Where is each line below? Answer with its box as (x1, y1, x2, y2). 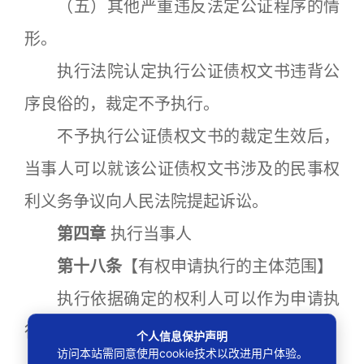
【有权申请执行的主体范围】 (122, 257, 333, 276)
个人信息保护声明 (136, 328, 227, 343)
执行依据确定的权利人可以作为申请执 (24, 289, 340, 309)
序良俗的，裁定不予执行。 (24, 94, 219, 114)
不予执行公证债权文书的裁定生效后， (24, 127, 340, 146)
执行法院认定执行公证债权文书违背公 (24, 62, 340, 81)
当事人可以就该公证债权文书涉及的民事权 (24, 159, 340, 179)
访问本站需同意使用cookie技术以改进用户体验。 (56, 345, 308, 360)
